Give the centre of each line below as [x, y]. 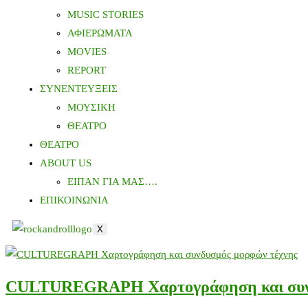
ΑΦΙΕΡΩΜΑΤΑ [100, 33]
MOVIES [87, 52]
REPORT [87, 70]
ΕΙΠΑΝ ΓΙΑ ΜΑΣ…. [112, 181]
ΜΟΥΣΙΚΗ [91, 107]
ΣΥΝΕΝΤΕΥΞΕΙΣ [79, 89]
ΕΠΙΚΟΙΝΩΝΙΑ [74, 200]
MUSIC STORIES [106, 14]
